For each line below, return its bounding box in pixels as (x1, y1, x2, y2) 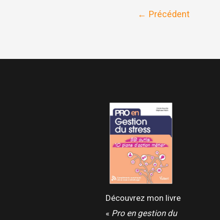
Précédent (146, 9, 190, 20)
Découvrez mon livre (105, 192, 181, 203)
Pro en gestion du (111, 208, 177, 218)
